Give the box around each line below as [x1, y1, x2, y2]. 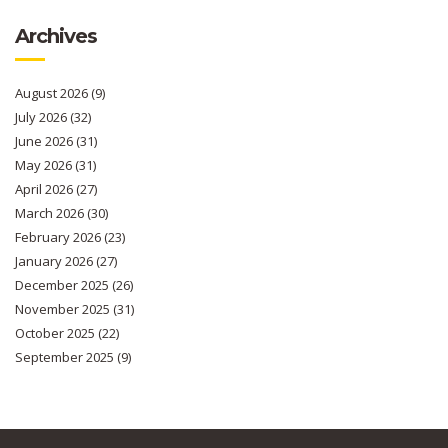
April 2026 [15, 180, 76, 199]
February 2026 [15, 228, 104, 247]
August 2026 [15, 84, 91, 103]
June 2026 [15, 132, 76, 151]
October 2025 [15, 324, 98, 343]
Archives [15, 24, 97, 49]
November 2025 [15, 300, 113, 319]
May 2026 [15, 156, 75, 175]
